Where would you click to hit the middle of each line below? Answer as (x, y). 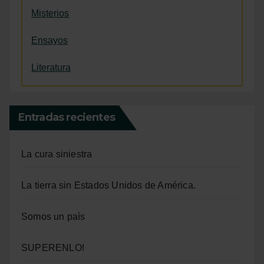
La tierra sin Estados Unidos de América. (108, 185)
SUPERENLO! (53, 247)
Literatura (51, 67)
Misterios (50, 13)
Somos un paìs (53, 216)
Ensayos (49, 40)
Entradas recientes (67, 117)
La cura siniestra (57, 154)
